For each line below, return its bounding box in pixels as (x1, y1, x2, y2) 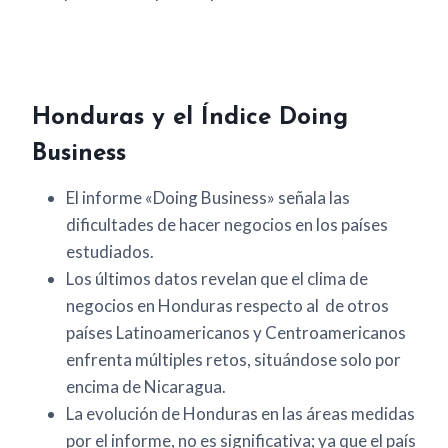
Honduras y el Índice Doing (32, 106, 348, 131)
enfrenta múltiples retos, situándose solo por (66, 349, 401, 371)
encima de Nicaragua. (66, 376, 226, 398)
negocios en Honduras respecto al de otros (66, 295, 389, 317)
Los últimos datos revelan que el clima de (66, 268, 368, 290)
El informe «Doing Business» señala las (66, 187, 350, 209)
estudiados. (66, 241, 154, 263)
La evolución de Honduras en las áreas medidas (66, 403, 415, 425)
